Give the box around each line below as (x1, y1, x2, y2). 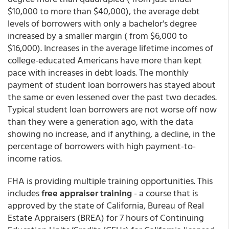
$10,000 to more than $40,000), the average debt (8, 4, 200, 18)
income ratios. (8, 151, 62, 165)
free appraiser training (41, 186, 132, 200)
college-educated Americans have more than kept (8, 53, 202, 67)
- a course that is (132, 186, 198, 200)
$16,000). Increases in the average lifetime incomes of (8, 41, 213, 55)
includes (8, 186, 41, 200)
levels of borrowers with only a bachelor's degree (8, 16, 197, 30)
